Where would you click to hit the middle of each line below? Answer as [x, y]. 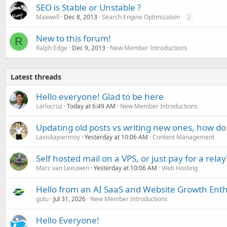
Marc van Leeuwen [63, 168]
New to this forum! [73, 38]
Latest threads [36, 77]
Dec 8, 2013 [81, 17]
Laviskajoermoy [58, 137]
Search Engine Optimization [141, 17]
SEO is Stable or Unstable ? [88, 7]
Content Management [183, 137]
